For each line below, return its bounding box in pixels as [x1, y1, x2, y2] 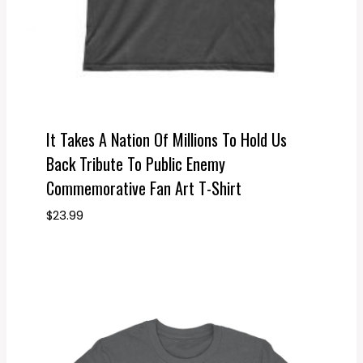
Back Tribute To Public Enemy [45, 151, 225, 176]
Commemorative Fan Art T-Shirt [45, 175, 241, 200]
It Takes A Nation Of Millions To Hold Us [45, 126, 287, 152]
